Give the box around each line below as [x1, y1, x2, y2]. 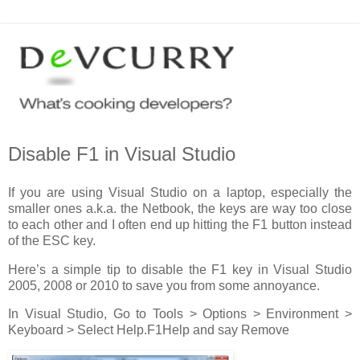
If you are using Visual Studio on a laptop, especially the [8, 185, 352, 199]
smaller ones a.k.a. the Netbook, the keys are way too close [8, 201, 352, 215]
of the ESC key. [8, 233, 96, 247]
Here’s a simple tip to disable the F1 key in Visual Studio [8, 262, 352, 276]
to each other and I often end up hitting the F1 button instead [8, 217, 352, 231]
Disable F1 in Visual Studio [8, 143, 235, 165]
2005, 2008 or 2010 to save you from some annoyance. [8, 278, 320, 292]
